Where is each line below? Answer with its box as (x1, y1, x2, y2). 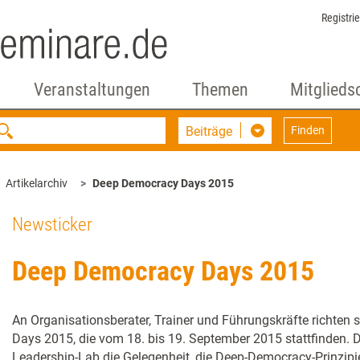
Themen (191, 80, 248, 100)
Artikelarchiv (6, 177, 67, 190)
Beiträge (186, 124, 233, 139)
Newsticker (12, 214, 92, 235)
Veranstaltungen (33, 80, 150, 100)
